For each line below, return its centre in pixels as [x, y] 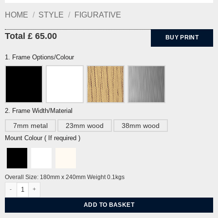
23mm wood [84, 125]
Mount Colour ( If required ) [42, 138]
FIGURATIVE [98, 15]
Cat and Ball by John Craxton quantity [56, 186]
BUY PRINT [182, 38]
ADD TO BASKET [109, 205]
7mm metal [30, 125]
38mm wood [140, 125]
